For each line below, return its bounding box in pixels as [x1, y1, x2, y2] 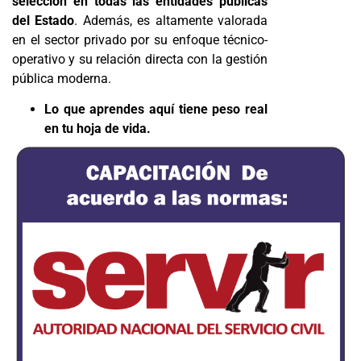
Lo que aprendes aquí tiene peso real [44, 102, 268, 118]
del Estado [12, 13, 75, 29]
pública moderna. [12, 71, 111, 87]
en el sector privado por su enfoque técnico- [12, 32, 268, 48]
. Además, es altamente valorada [74, 13, 268, 29]
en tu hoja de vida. [44, 121, 151, 137]
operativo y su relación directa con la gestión [12, 52, 268, 68]
